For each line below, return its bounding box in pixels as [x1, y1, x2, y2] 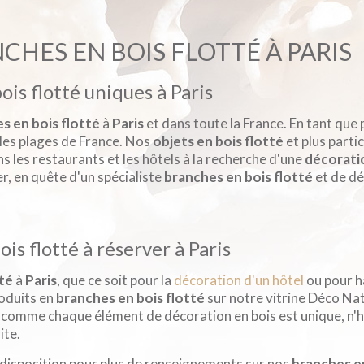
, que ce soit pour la [57, 271, 174, 289]
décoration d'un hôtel [174, 271, 304, 289]
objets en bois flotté [153, 132, 284, 150]
